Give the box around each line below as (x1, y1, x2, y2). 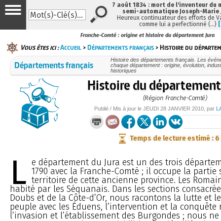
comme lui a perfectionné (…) (139, 21, 219, 28)
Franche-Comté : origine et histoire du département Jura (80, 32, 215, 39)
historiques (110, 67, 137, 74)
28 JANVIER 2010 (160, 105, 204, 111)
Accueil (60, 42, 81, 52)
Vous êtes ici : (20, 42, 59, 52)
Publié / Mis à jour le (94, 105, 143, 111)
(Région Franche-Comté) (143, 94, 207, 102)
